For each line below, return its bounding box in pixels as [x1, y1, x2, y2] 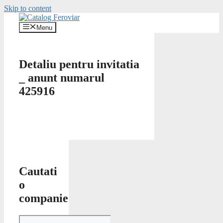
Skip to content [4, 4, 51, 12]
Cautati [19, 165, 57, 178]
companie [19, 192, 68, 205]
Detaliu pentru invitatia [19, 58, 139, 71]
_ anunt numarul [19, 71, 105, 85]
